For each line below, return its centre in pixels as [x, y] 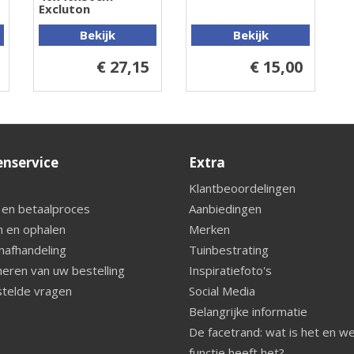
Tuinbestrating [229, 249]
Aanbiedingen [225, 208]
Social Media [222, 290]
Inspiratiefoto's [230, 270]
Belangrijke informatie [248, 311]
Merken [209, 229]
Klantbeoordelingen [242, 188]
